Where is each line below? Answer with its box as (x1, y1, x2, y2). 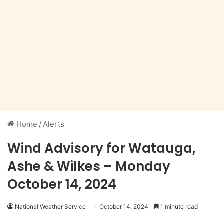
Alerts (43, 119, 64, 129)
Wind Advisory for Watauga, (7, 139, 196, 158)
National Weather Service (15, 203, 86, 211)
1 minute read (159, 203, 198, 211)
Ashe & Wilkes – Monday (7, 157, 170, 176)
